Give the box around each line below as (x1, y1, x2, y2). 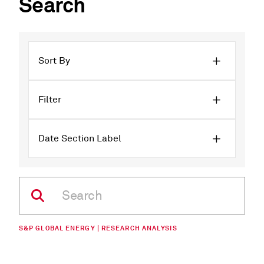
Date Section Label (38, 133, 121, 144)
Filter (38, 94, 61, 105)
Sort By (38, 55, 70, 67)
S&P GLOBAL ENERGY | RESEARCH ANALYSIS (19, 224, 177, 232)
